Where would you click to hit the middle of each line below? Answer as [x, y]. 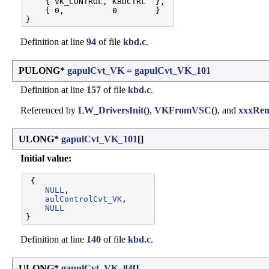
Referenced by [49, 110]
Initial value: [46, 159]
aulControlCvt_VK [83, 199]
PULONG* [43, 71]
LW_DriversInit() [114, 110]
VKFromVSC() [186, 110]
